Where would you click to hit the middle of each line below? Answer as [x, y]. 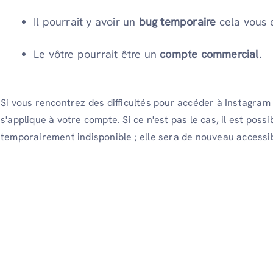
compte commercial [209, 54]
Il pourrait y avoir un [86, 22]
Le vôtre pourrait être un [97, 54]
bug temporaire [177, 22]
